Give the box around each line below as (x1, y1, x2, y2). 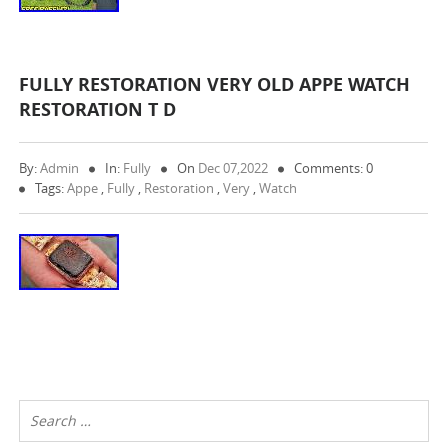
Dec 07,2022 (198, 159, 269, 177)
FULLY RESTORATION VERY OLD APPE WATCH (19, 72, 411, 97)
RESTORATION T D (19, 97, 177, 122)
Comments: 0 (294, 159, 374, 177)
